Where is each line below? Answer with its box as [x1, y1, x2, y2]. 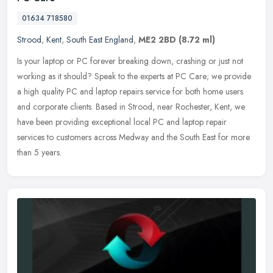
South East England [66, 34, 133, 46]
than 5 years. [17, 146, 62, 159]
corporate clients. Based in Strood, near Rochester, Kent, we [33, 101, 245, 113]
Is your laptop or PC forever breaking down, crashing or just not [17, 55, 243, 68]
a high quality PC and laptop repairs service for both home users [17, 85, 243, 98]
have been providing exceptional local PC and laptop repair [17, 116, 227, 129]
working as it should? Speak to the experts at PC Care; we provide [17, 70, 251, 83]
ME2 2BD [138, 34, 176, 46]
